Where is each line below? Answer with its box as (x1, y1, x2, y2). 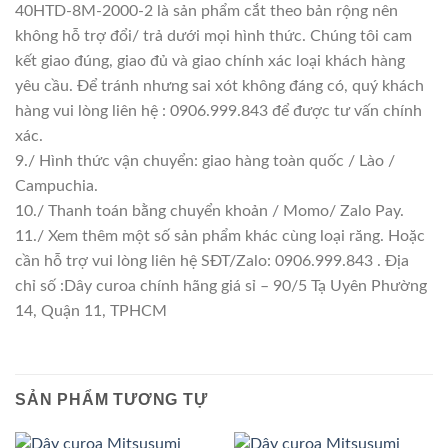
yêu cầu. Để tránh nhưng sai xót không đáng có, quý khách (15, 77, 424, 94)
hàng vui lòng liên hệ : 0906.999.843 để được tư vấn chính (15, 102, 422, 119)
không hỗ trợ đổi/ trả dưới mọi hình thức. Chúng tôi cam (15, 27, 412, 44)
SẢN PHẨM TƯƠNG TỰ (15, 391, 208, 409)
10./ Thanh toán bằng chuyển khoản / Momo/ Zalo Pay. (15, 202, 404, 219)
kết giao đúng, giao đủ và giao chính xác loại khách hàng (15, 52, 405, 69)
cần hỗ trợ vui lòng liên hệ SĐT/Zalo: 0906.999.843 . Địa (15, 252, 409, 269)
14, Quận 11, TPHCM (15, 302, 167, 319)
